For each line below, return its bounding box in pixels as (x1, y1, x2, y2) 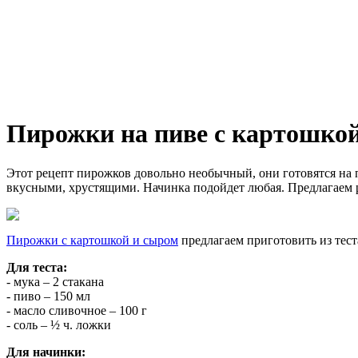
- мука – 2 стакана (6, 274, 104, 288)
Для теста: (6, 260, 67, 274)
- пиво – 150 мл (6, 288, 90, 303)
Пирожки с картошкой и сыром (6, 233, 178, 247)
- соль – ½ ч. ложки (6, 317, 111, 332)
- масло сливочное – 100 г (6, 303, 147, 317)
